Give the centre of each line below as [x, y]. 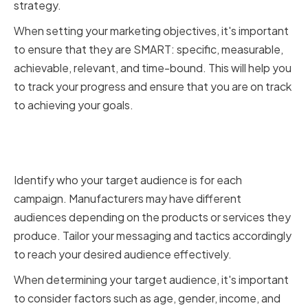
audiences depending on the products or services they [152, 217]
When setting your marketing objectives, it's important [151, 31]
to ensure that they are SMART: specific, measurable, [148, 49]
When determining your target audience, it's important [151, 280]
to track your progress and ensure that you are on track [153, 87]
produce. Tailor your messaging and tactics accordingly [153, 236]
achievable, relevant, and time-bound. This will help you [153, 68]
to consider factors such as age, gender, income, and [147, 298]
